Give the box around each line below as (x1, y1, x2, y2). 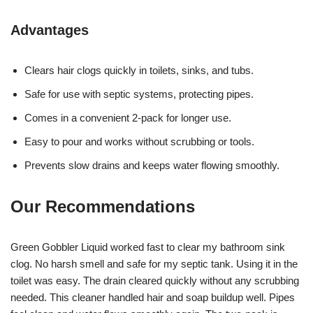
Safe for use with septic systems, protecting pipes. (24, 87, 254, 100)
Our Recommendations (10, 196, 195, 216)
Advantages (10, 22, 89, 38)
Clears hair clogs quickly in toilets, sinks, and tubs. (24, 64, 254, 76)
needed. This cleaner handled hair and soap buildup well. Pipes (10, 291, 295, 303)
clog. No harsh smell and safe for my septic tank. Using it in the (10, 257, 298, 270)
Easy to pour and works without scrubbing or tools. (24, 135, 254, 147)
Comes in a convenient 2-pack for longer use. (24, 111, 231, 124)
